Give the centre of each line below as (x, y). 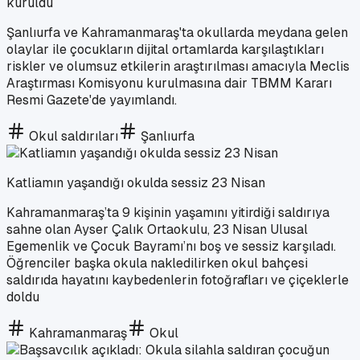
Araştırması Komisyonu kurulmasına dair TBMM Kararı (169, 83)
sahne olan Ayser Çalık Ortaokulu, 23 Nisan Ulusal (157, 229)
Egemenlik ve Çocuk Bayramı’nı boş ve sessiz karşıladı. (171, 246)
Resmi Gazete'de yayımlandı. (92, 100)
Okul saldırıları (74, 136)
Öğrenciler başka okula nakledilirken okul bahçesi (157, 263)
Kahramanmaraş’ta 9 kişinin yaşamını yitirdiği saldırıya (168, 212)
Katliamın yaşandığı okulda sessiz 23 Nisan (136, 182)
